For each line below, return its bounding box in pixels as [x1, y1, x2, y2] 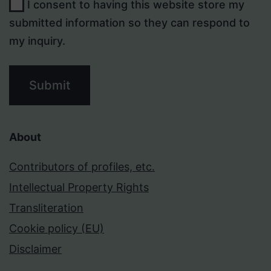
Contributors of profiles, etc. [9, 160, 155, 174]
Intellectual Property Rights [9, 181, 149, 194]
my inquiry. [9, 34, 65, 48]
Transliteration [9, 201, 83, 215]
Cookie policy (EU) [9, 222, 104, 235]
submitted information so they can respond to [9, 16, 250, 30]
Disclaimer [9, 243, 62, 256]
